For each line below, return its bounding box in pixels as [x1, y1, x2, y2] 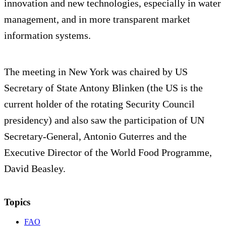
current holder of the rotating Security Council [4, 98, 195, 109]
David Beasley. [4, 162, 66, 174]
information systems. [4, 29, 91, 41]
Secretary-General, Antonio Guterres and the [4, 130, 187, 142]
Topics [4, 196, 30, 207]
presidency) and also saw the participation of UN [4, 114, 204, 126]
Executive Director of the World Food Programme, [4, 146, 212, 158]
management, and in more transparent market [4, 13, 190, 25]
